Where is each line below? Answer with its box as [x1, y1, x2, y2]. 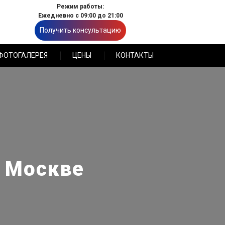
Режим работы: [57, 3, 104, 10]
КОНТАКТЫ [116, 51, 154, 59]
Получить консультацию [40, 26, 122, 34]
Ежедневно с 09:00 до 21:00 [38, 12, 123, 19]
